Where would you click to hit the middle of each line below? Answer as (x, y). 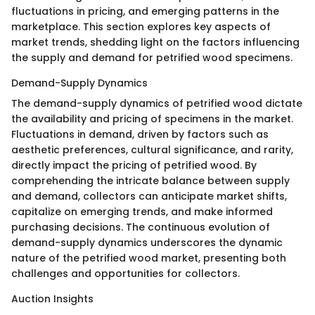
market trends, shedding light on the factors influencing (155, 42)
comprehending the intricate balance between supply (150, 181)
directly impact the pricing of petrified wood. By (134, 165)
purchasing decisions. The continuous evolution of (141, 227)
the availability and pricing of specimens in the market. (152, 119)
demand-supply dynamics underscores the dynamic (147, 243)
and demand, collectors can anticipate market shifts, (149, 196)
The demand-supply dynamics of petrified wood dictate (157, 103)
